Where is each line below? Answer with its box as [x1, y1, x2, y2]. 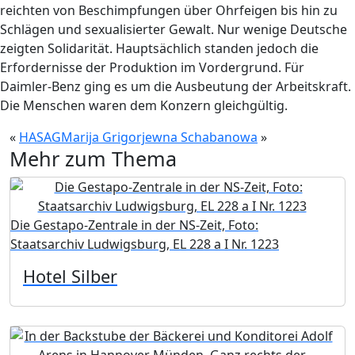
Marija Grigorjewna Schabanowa [61, 128, 258, 146]
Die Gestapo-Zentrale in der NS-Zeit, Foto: [10, 216, 258, 234]
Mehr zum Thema [10, 145, 177, 172]
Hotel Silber [23, 265, 117, 288]
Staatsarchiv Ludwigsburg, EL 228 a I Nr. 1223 [10, 235, 279, 253]
